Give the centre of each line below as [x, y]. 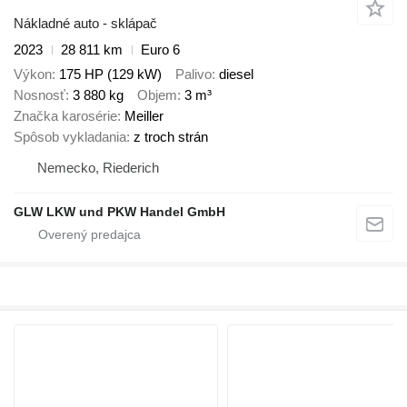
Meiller [144, 115]
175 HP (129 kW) [110, 74]
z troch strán [171, 136]
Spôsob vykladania [70, 136]
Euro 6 [160, 50]
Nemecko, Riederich [98, 167]
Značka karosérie [65, 115]
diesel [236, 74]
